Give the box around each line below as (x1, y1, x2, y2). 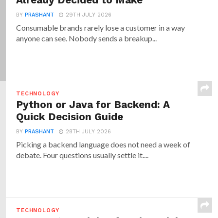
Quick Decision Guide (16, 111, 124, 123)
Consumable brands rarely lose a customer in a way (16, 23, 185, 33)
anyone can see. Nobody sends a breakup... (16, 34, 157, 43)
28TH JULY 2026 (66, 128, 111, 135)
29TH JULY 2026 (66, 12, 112, 18)
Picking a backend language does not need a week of (16, 140, 191, 149)
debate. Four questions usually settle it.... (16, 150, 149, 160)
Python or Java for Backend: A (16, 99, 170, 111)
